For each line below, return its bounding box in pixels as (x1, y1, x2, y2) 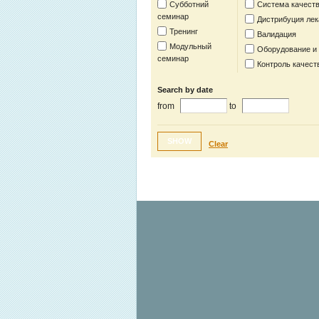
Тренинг (169, 27, 198, 36)
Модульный (169, 42, 211, 51)
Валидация (257, 30, 296, 38)
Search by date (157, 85, 213, 94)
